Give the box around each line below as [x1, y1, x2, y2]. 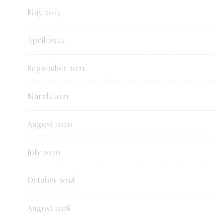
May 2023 [27, 6, 60, 17]
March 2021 [27, 91, 69, 102]
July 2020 [27, 147, 60, 158]
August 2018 [27, 203, 70, 214]
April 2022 [27, 35, 64, 46]
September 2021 [27, 62, 85, 73]
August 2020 [27, 118, 72, 129]
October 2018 [27, 174, 75, 185]
